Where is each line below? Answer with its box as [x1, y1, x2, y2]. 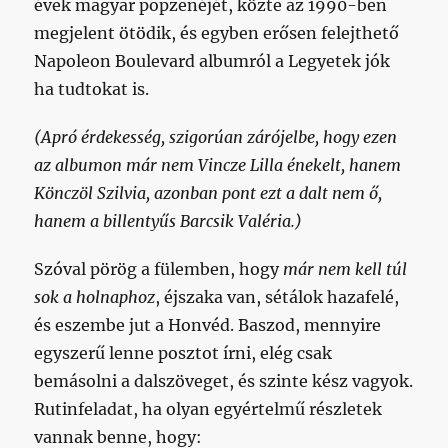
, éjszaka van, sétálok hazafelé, [155, 286, 400, 307]
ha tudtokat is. [34, 78, 150, 99]
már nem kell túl [283, 258, 408, 279]
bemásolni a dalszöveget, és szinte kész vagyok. [34, 370, 414, 391]
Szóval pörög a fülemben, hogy [34, 258, 284, 279]
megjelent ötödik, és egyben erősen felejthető [34, 22, 400, 43]
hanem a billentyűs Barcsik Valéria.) [34, 210, 303, 231]
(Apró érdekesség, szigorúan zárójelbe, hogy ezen [34, 126, 398, 147]
